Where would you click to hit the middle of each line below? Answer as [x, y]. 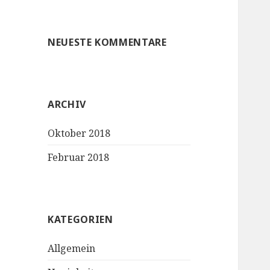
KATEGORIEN [80, 219]
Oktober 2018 [79, 133]
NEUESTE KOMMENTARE [107, 42]
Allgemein [72, 248]
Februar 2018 [79, 157]
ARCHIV [67, 104]
